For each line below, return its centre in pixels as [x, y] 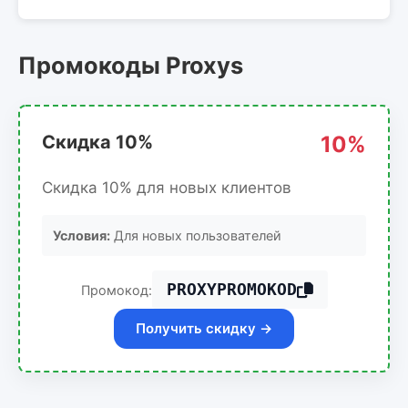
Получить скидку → [204, 328]
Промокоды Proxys [131, 65]
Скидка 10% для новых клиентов [167, 188]
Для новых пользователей [196, 235]
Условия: [82, 235]
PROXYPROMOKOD [231, 290]
